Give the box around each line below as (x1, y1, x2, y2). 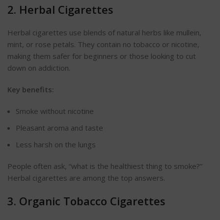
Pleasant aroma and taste (16, 123, 103, 133)
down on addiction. (7, 63, 70, 73)
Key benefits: (7, 84, 54, 95)
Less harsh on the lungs (16, 139, 96, 150)
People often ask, (7, 161, 67, 171)
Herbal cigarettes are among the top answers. (7, 173, 165, 183)
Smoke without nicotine (16, 106, 94, 116)
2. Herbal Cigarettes (7, 2, 113, 17)
